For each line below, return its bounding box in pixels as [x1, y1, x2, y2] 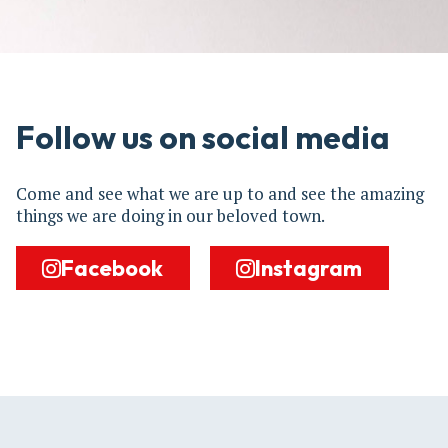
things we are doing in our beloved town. [16, 204, 325, 228]
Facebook [61, 254, 164, 283]
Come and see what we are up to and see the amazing [16, 182, 424, 206]
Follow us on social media [16, 117, 390, 158]
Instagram [255, 254, 363, 283]
